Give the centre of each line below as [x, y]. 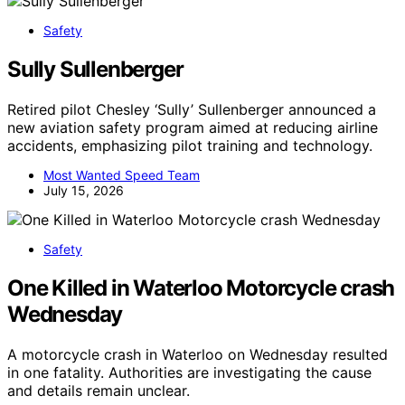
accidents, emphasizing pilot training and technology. [190, 145]
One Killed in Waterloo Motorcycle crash [201, 287]
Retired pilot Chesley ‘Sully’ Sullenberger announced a [192, 109]
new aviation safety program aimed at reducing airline [193, 127]
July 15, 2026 [84, 190]
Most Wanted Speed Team [122, 174]
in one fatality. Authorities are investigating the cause [189, 372]
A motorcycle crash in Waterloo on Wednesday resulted [198, 354]
